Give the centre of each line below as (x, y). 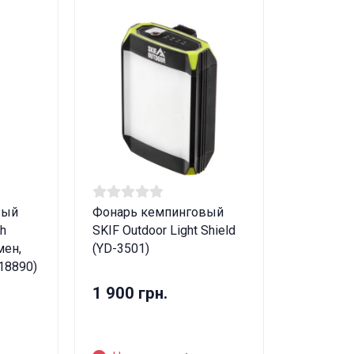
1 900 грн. (130, 293)
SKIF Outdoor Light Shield (164, 231)
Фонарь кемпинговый (158, 213)
